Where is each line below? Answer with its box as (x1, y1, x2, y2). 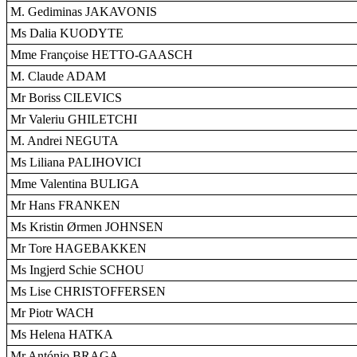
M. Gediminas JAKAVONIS (10, 5, 157, 18)
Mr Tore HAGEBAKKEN (10, 241, 147, 255)
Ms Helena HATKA (10, 328, 113, 341)
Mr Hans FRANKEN (10, 198, 120, 212)
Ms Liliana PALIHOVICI (10, 155, 141, 169)
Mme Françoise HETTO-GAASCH (10, 48, 193, 61)
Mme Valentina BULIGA (10, 177, 139, 190)
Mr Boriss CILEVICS (10, 91, 122, 104)
